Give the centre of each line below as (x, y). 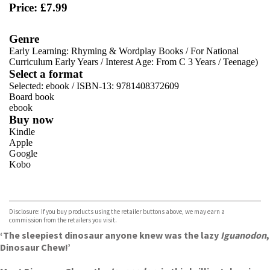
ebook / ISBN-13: (81, 86)
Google (23, 153)
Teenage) (240, 62)
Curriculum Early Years (54, 62)
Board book (32, 97)
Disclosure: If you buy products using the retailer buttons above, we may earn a (117, 212)
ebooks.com (32, 186)
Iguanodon (243, 235)
